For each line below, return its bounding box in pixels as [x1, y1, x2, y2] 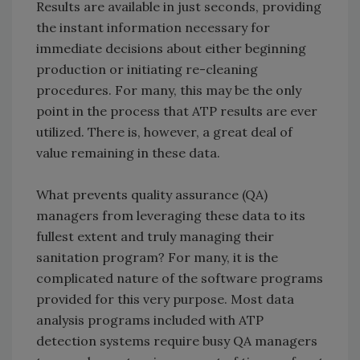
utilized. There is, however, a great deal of [36, 124, 292, 141]
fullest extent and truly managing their [36, 228, 274, 245]
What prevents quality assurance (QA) [36, 186, 268, 203]
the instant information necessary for [36, 19, 270, 36]
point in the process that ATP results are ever [36, 103, 317, 120]
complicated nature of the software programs [36, 270, 323, 287]
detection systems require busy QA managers [36, 333, 317, 350]
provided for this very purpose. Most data [36, 291, 294, 308]
